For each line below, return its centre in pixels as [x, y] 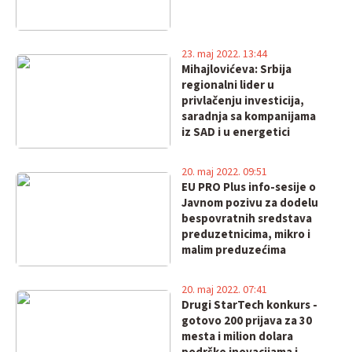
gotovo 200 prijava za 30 [246, 321]
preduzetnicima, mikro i [246, 235]
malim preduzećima [233, 250]
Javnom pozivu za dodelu [249, 203]
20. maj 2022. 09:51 [224, 172]
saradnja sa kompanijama [248, 117]
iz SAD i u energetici [235, 132]
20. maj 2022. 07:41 [224, 290]
